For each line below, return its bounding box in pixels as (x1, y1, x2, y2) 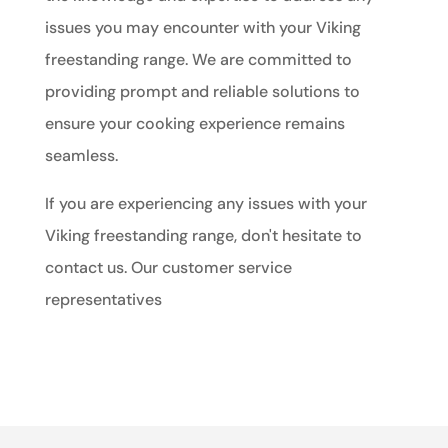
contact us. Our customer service (44, 257, 292, 279)
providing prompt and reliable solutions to (44, 81, 360, 103)
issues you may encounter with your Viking (44, 17, 361, 39)
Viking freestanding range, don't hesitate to (44, 225, 362, 247)
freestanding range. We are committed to (44, 49, 352, 71)
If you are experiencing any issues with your (44, 193, 367, 215)
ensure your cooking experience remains (44, 113, 345, 135)
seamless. (44, 145, 118, 167)
